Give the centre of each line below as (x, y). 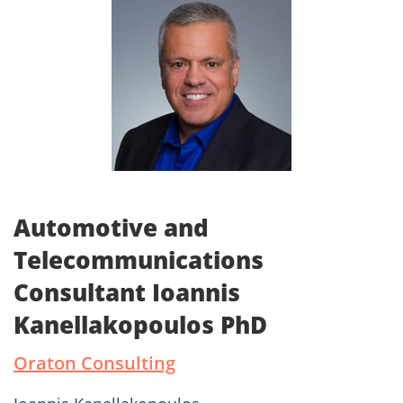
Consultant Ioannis (127, 293)
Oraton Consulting (94, 363)
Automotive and (111, 228)
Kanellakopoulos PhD (140, 325)
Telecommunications (139, 260)
